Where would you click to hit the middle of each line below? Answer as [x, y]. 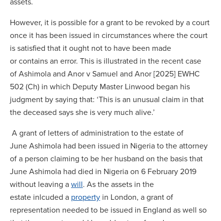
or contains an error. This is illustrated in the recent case [106, 61]
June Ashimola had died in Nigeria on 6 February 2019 [103, 171]
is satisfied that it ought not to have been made [91, 48]
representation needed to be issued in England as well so [108, 210]
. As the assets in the [118, 184]
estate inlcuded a [40, 197]
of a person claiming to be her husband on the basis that [106, 158]
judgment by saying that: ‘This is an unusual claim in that [107, 99]
